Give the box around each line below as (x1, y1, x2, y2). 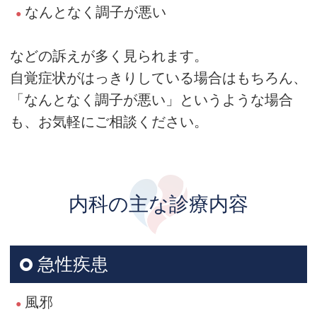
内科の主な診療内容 (69, 193, 248, 216)
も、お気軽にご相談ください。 (10, 114, 208, 130)
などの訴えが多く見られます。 (10, 48, 208, 64)
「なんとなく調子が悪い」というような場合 (10, 92, 293, 108)
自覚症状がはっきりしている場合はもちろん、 (10, 70, 307, 86)
